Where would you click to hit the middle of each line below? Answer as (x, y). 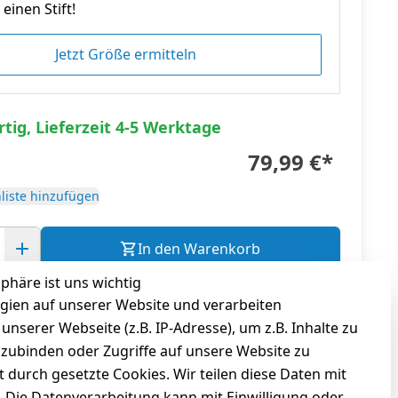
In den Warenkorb (199, 249)
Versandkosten (50, 292)
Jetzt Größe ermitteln (126, 55)
